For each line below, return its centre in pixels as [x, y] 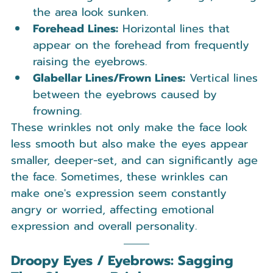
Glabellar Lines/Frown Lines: [109, 78]
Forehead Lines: [76, 28]
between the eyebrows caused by [127, 94]
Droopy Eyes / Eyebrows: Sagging [124, 260]
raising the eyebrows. [90, 61]
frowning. [57, 111]
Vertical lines [224, 78]
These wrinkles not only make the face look [131, 127]
